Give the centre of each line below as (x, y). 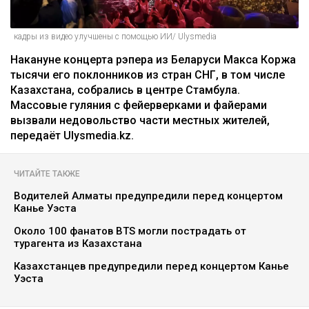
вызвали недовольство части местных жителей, (140, 121)
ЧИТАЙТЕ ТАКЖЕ (47, 174)
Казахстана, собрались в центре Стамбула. (125, 90)
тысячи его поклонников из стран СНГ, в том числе (148, 75)
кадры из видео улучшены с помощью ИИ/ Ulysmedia (115, 37)
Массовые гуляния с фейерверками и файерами (139, 106)
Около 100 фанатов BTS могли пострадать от (130, 231)
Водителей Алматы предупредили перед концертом (148, 196)
